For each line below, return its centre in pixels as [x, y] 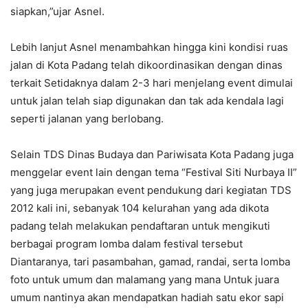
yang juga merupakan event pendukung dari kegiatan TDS [151, 190]
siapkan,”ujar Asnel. [57, 11]
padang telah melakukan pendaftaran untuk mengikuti [140, 226]
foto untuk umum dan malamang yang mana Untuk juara [145, 279]
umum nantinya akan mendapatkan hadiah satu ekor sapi [147, 297]
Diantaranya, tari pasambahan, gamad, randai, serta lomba [150, 262]
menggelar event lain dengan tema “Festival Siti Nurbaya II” [154, 172]
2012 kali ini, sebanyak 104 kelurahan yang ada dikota [140, 208]
